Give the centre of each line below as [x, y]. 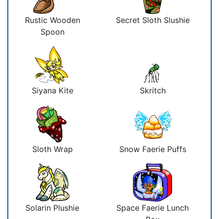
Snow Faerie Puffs [153, 149]
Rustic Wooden [52, 20]
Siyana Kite [52, 90]
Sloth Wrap [52, 149]
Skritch [153, 90]
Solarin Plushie [52, 208]
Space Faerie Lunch [153, 208]
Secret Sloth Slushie [153, 20]
